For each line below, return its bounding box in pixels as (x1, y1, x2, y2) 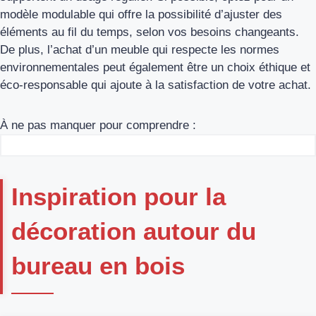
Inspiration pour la (11, 183, 226, 211)
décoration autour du (11, 217, 256, 245)
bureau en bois (11, 252, 185, 280)
